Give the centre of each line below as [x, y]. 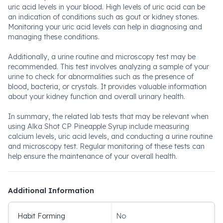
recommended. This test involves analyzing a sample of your [109, 67]
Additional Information [51, 191]
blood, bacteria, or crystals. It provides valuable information [107, 87]
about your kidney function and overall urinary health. [97, 97]
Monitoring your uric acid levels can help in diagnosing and [105, 27]
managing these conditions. [54, 37]
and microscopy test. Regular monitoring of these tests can [106, 146]
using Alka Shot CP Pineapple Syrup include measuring [99, 126]
